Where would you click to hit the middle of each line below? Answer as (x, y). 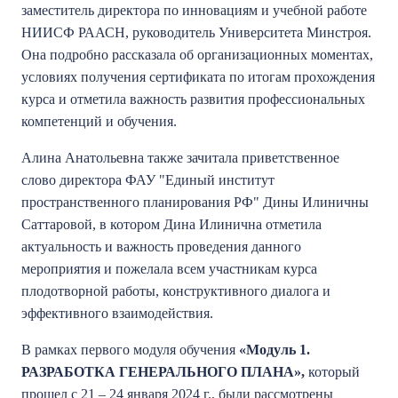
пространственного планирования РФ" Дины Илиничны (195, 202)
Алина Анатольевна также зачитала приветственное (180, 158)
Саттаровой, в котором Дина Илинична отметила (171, 224)
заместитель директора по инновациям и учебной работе (194, 10)
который (334, 372)
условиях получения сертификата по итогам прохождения (198, 77)
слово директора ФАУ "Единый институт (148, 180)
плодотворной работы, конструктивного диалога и (176, 291)
